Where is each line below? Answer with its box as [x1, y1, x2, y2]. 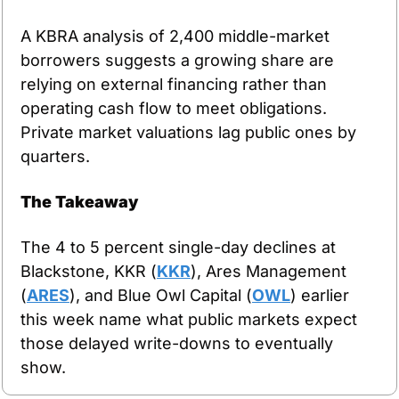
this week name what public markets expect [20, 309, 357, 329]
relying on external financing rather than [20, 74, 327, 94]
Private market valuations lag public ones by [20, 122, 356, 142]
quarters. [20, 146, 90, 166]
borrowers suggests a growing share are [20, 50, 334, 69]
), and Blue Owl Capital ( [69, 285, 252, 305]
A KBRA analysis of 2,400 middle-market [20, 26, 330, 45]
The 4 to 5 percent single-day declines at [20, 237, 336, 256]
